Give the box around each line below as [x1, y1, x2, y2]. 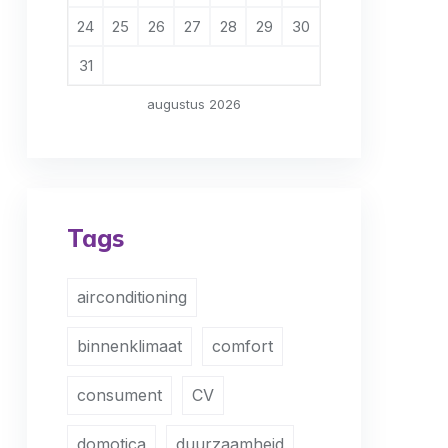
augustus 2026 [147, 96, 241, 112]
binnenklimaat [77, 336, 182, 356]
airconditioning [77, 287, 187, 307]
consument [77, 385, 162, 405]
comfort [212, 336, 273, 356]
